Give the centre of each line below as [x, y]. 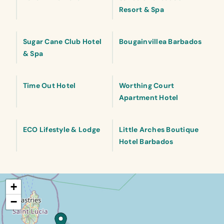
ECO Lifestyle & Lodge [62, 129]
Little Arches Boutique [159, 129]
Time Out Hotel [49, 85]
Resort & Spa [141, 9]
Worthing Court [147, 85]
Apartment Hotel [149, 97]
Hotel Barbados [146, 141]
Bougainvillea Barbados [160, 41]
